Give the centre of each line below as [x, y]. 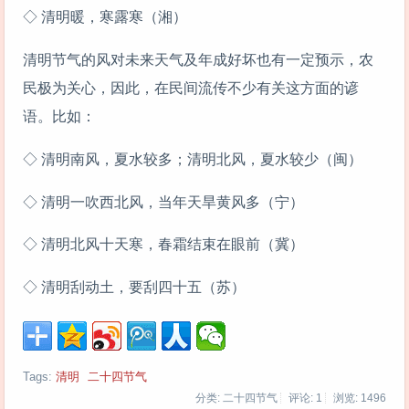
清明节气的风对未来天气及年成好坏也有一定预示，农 [198, 59]
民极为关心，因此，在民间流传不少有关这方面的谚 [191, 88]
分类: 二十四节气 [236, 398]
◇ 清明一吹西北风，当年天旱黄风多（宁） [163, 202]
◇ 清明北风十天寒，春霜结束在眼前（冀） [163, 245]
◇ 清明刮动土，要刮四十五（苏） [134, 288]
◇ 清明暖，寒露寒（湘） [105, 17]
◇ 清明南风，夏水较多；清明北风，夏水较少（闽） [193, 159]
